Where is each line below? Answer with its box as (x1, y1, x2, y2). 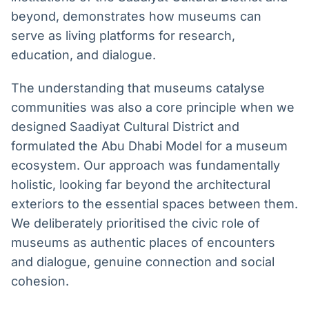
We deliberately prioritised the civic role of (11, 216, 260, 231)
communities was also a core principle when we (11, 100, 295, 115)
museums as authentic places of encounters (11, 235, 275, 250)
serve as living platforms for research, (11, 28, 235, 43)
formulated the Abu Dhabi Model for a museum (11, 139, 288, 154)
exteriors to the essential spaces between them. (11, 197, 298, 212)
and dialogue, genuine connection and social (11, 255, 275, 270)
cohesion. (11, 274, 69, 289)
